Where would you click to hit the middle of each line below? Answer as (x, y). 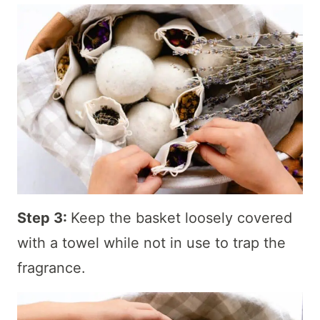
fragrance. (54, 268)
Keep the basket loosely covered (181, 218)
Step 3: (44, 218)
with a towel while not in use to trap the (151, 243)
